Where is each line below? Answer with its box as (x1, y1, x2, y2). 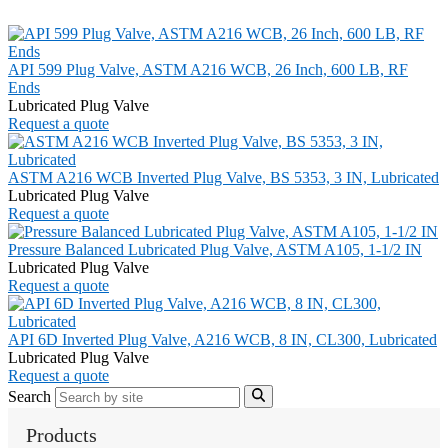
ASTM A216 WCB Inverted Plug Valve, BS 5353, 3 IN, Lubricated (8, 169, 439, 187)
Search (8, 387, 51, 405)
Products (26, 423, 97, 446)
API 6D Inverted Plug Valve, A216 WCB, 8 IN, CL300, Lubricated (8, 331, 437, 349)
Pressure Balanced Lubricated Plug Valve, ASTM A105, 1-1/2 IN (8, 241, 422, 259)
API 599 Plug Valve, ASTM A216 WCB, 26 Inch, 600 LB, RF (8, 61, 408, 79)
